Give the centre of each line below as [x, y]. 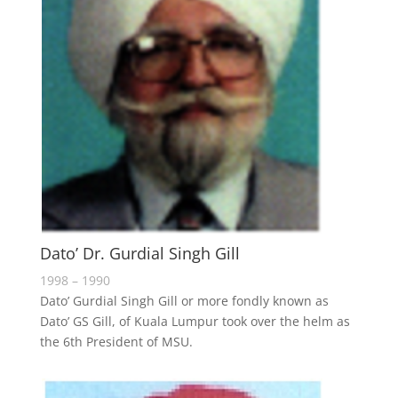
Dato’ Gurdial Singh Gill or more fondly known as [184, 301]
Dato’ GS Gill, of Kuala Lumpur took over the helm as [195, 321]
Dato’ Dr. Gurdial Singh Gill [139, 253]
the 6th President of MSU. [116, 342]
